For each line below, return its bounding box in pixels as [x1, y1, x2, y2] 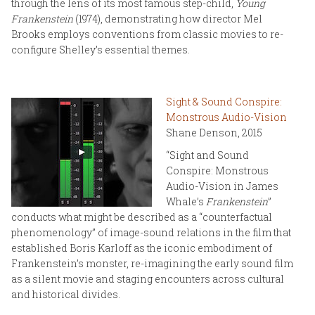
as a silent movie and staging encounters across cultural [11, 271, 284, 285]
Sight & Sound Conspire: [166, 94, 282, 108]
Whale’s [166, 194, 206, 208]
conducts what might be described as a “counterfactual [11, 210, 272, 224]
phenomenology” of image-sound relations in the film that [11, 225, 291, 239]
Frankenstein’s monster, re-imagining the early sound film [11, 256, 293, 270]
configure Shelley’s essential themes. [11, 42, 190, 56]
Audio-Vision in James [166, 179, 278, 193]
